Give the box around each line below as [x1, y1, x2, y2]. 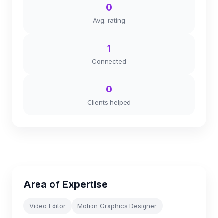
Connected [92, 57, 126, 65]
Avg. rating [93, 17, 125, 24]
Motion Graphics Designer [77, 202, 157, 210]
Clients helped [87, 98, 131, 106]
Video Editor [29, 202, 66, 210]
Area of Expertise [23, 179, 108, 190]
